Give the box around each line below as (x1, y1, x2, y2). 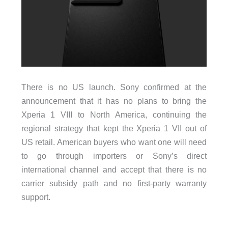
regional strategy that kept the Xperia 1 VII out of (21, 123, 207, 133)
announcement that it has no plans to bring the (21, 96, 207, 105)
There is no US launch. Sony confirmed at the (21, 82, 207, 92)
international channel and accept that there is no (21, 164, 207, 174)
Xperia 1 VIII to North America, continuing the (21, 109, 207, 119)
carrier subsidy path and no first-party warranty (21, 178, 207, 188)
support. (21, 192, 50, 202)
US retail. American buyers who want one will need (21, 137, 207, 147)
